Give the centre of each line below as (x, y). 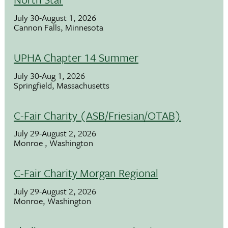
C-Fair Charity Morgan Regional (86, 173)
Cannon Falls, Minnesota (58, 27)
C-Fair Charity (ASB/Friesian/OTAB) (97, 115)
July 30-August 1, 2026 (55, 17)
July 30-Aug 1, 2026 (49, 75)
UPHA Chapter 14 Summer (76, 57)
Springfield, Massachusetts (61, 85)
